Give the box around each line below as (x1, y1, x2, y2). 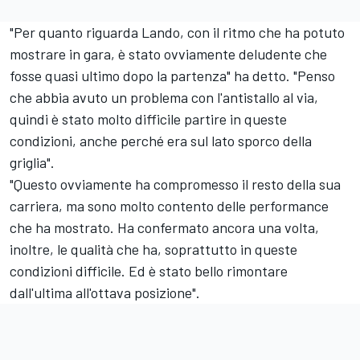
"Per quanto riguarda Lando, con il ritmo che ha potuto (10, 22, 345, 41)
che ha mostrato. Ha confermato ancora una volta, (10, 218, 319, 236)
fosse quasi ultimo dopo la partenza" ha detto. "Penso (10, 66, 335, 84)
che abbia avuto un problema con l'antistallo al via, (10, 88, 318, 106)
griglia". (10, 153, 55, 171)
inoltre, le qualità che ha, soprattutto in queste (10, 239, 297, 258)
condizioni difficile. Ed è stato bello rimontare (10, 261, 288, 280)
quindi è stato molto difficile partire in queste (10, 109, 287, 128)
